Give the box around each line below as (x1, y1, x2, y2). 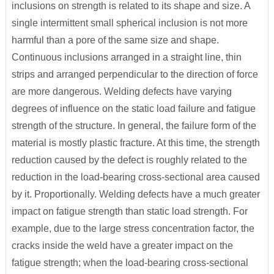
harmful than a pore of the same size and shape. (11, 35, 219, 45)
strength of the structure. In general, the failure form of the (11, 120, 256, 131)
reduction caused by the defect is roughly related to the (11, 155, 247, 165)
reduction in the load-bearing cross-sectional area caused (11, 172, 260, 182)
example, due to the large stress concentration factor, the (11, 223, 254, 234)
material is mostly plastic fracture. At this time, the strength (11, 138, 260, 148)
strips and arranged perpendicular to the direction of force (11, 69, 258, 80)
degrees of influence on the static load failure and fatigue (11, 103, 256, 114)
